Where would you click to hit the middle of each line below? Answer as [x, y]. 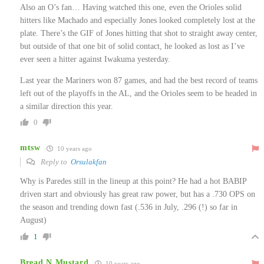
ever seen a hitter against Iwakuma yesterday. [95, 59]
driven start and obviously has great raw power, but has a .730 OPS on [138, 194]
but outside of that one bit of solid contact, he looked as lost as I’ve [132, 46]
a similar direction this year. [67, 106]
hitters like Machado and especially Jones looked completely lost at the [138, 20]
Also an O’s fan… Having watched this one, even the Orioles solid [131, 7]
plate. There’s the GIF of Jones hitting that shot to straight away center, [139, 33]
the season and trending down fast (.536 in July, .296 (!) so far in [129, 207]
